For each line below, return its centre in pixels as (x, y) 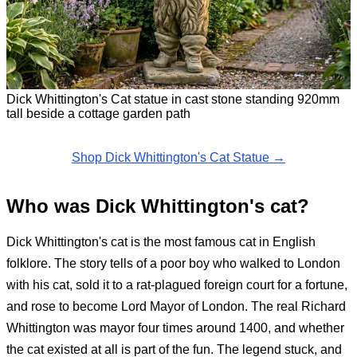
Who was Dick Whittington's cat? (158, 206)
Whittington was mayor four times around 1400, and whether (175, 328)
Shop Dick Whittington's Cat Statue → (178, 157)
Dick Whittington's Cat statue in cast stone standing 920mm (173, 99)
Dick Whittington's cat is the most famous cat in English (161, 241)
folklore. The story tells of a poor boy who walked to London (173, 263)
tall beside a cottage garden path (98, 113)
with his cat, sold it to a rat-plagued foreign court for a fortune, (177, 284)
